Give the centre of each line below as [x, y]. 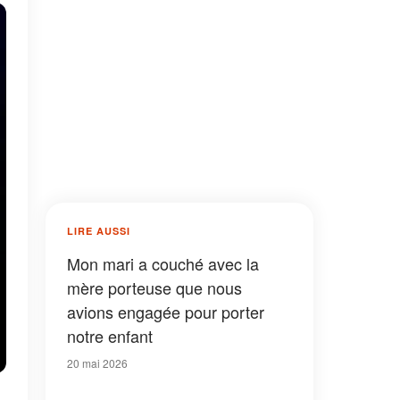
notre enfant [110, 336]
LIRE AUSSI [99, 231]
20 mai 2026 [97, 363]
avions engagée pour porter [166, 312]
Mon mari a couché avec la [163, 263]
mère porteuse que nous [154, 287]
